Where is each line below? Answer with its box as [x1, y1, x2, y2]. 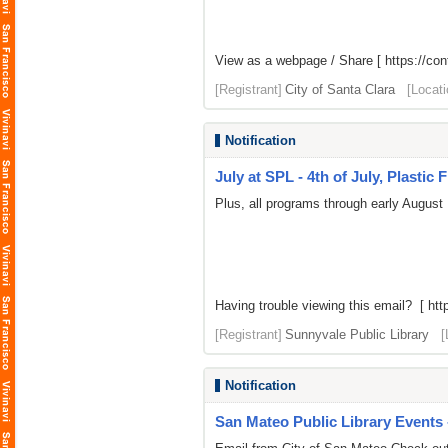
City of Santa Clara [285, 82, 395, 97]
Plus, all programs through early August [215, 196, 443, 211]
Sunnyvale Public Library [285, 327, 429, 342]
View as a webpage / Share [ [215, 53, 385, 68]
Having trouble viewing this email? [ [215, 298, 428, 313]
